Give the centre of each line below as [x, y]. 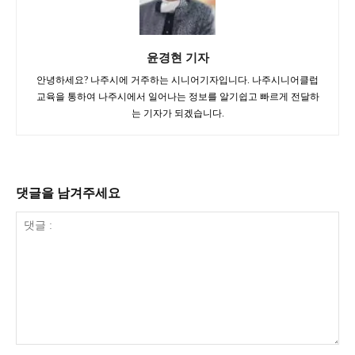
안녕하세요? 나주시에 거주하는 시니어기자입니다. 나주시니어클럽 [177, 80]
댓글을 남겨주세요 [68, 193]
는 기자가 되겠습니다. [177, 114]
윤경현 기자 [177, 57]
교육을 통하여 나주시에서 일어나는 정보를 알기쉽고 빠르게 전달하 [177, 97]
